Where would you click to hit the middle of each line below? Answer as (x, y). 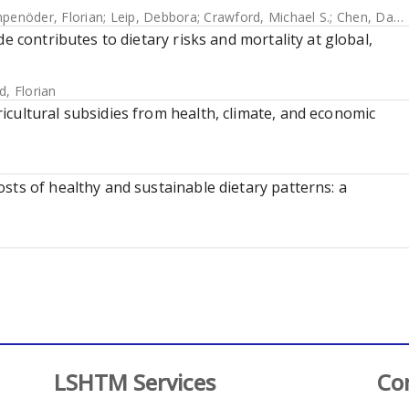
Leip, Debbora (153, 17)
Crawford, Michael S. (267, 17)
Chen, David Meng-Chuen (365, 17)
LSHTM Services (135, 382)
